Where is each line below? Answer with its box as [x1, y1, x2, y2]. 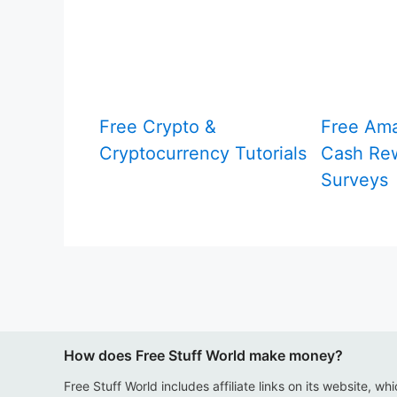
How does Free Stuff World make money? [64, 346, 343, 364]
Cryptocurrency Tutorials [99, 142, 307, 164]
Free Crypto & [99, 115, 216, 137]
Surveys [321, 168, 388, 191]
